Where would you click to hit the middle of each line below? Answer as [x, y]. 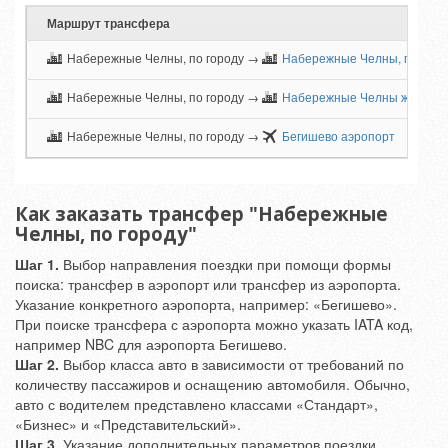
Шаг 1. [37, 264]
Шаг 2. [37, 364]
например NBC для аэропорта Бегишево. [151, 344]
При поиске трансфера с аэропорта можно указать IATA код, [214, 324]
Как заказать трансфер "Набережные [201, 213]
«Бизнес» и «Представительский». [128, 424]
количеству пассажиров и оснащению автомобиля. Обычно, [212, 384]
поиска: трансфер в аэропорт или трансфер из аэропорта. [208, 284]
